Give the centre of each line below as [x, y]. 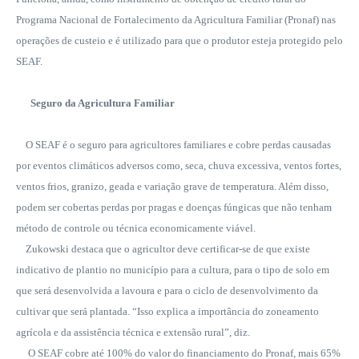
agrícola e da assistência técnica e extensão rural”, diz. [133, 332]
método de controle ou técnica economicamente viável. [136, 228]
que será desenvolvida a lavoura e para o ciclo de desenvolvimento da [167, 290]
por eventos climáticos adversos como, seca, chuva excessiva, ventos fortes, [179, 165]
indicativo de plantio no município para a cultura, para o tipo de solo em [173, 269]
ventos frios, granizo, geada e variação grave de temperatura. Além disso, [172, 186]
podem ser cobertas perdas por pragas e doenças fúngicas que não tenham [174, 207]
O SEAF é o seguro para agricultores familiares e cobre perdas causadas [173, 144]
